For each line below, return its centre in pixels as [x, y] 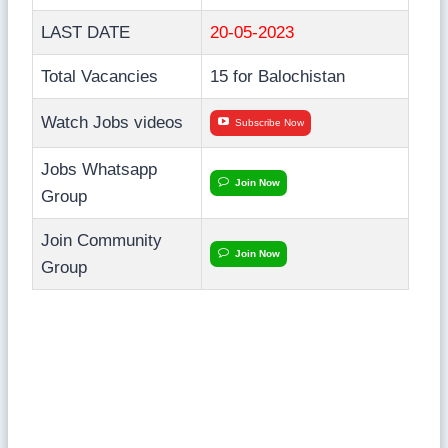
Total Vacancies [99, 76]
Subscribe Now [269, 122]
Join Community [101, 240]
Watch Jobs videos [112, 122]
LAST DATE [85, 32]
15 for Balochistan [277, 76]
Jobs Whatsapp [99, 169]
